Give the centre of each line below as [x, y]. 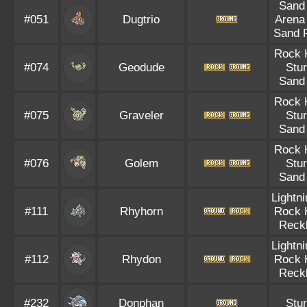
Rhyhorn [141, 211]
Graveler [141, 115]
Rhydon [141, 259]
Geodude [141, 67]
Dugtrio [141, 20]
